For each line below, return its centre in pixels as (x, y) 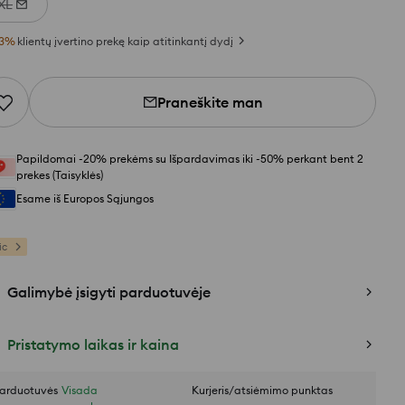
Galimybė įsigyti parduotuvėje (109, 292)
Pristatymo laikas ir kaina (93, 344)
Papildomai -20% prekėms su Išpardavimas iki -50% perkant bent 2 (190, 159)
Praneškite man (210, 102)
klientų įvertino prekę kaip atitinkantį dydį (125, 41)
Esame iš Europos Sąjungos (85, 198)
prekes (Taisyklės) (60, 175)
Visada (80, 390)
